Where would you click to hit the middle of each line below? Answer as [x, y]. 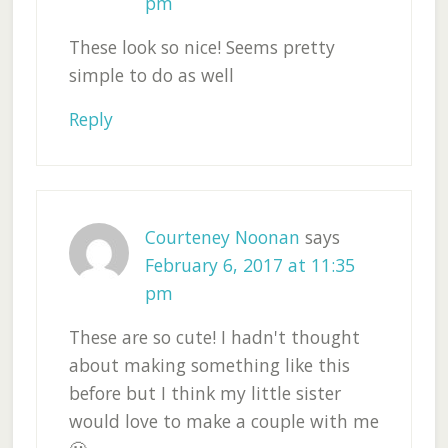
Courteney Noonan [222, 237]
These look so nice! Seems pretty [201, 47]
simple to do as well [151, 75]
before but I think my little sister [204, 393]
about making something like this [209, 365]
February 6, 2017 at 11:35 [249, 265]
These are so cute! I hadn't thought [214, 337]
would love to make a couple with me [223, 421]
